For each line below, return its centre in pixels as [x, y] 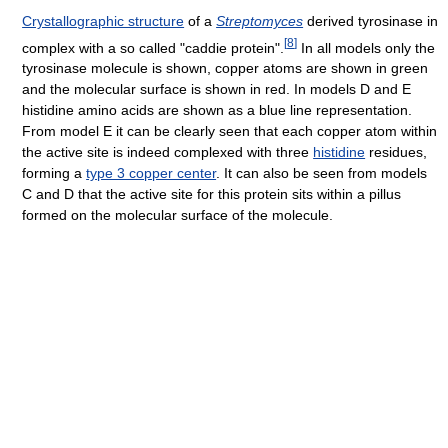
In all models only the [366, 47]
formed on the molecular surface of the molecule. [178, 215]
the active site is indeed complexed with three [168, 152]
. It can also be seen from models [322, 173]
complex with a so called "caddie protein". [153, 47]
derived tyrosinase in [371, 20]
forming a [54, 173]
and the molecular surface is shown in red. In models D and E [217, 89]
